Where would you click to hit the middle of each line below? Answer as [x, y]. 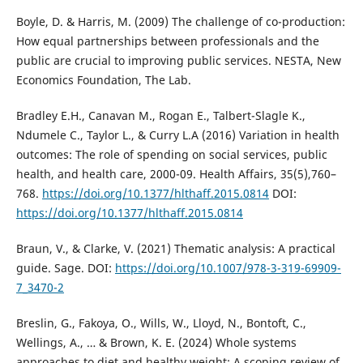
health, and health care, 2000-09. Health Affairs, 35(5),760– [176, 173]
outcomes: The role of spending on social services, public [171, 154]
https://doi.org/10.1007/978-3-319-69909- [228, 267]
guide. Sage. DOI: [65, 267]
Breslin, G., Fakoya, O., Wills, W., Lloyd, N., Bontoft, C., [161, 322]
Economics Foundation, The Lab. [103, 79]
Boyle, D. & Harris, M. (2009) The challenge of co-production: [180, 21]
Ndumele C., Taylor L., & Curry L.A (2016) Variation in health [177, 135]
